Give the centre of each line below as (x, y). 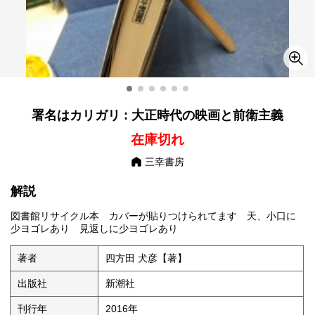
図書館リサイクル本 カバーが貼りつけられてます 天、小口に (153, 216)
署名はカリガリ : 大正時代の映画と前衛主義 (157, 116)
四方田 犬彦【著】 (147, 258)
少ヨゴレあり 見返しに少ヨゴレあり (94, 229)
